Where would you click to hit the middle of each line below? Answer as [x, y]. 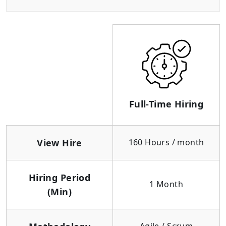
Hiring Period [60, 178]
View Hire [60, 143]
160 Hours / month [166, 143]
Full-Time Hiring [166, 104]
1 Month [166, 184]
